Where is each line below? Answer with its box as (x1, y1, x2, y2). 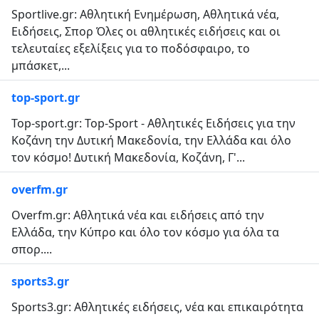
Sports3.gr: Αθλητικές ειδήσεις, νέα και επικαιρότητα (11, 298, 303, 315)
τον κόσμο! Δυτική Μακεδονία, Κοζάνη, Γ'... (11, 149, 245, 165)
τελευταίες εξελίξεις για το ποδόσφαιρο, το (11, 40, 250, 56)
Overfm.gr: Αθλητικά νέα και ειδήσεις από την (11, 206, 264, 223)
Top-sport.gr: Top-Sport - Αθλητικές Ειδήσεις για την (11, 115, 296, 131)
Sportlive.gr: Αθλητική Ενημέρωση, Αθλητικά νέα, (11, 6, 279, 22)
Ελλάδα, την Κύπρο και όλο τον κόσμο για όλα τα (11, 224, 279, 240)
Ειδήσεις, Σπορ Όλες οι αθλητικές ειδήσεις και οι (11, 23, 281, 39)
